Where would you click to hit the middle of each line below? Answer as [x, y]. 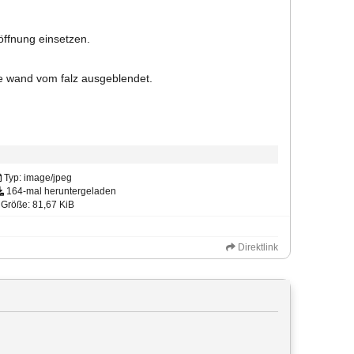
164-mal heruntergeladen [60, 191]
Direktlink [258, 247]
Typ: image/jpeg [37, 178]
